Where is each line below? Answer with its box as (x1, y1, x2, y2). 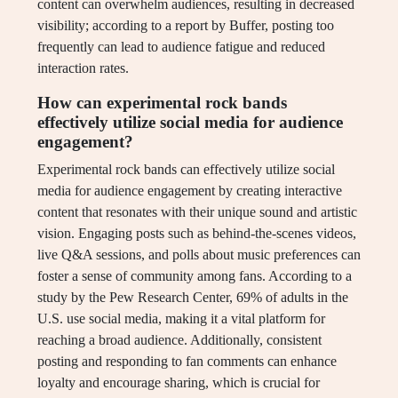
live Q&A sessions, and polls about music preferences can (37, 247, 361, 263)
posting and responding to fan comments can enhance (37, 354, 337, 370)
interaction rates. (37, 60, 129, 76)
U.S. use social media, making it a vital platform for (37, 311, 325, 327)
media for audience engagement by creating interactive (37, 183, 342, 199)
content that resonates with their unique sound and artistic (37, 204, 357, 220)
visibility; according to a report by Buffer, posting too (37, 18, 334, 34)
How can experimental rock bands (37, 93, 287, 113)
